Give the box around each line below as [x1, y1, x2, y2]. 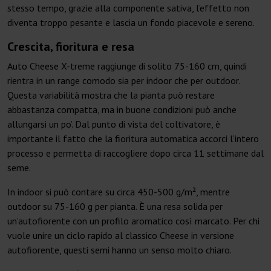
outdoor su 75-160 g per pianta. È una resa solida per [7, 200, 223, 213]
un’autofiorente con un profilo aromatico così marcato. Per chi [7, 215, 260, 227]
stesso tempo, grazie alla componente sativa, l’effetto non [7, 2, 249, 15]
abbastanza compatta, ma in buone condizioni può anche [7, 103, 237, 116]
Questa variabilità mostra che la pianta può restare [7, 89, 215, 102]
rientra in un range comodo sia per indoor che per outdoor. [7, 74, 240, 87]
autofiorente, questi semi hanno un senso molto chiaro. [7, 244, 232, 256]
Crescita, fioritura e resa [7, 39, 134, 55]
